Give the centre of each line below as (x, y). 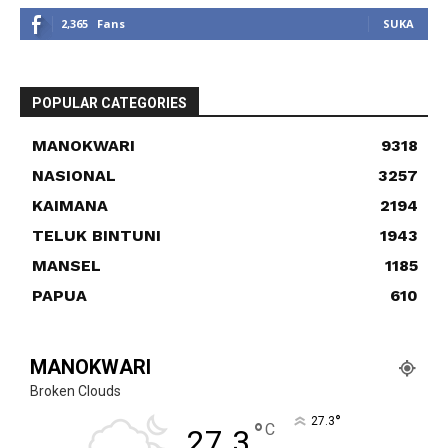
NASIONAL (74, 175)
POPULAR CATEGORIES (109, 103)
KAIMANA (70, 205)
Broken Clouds (75, 391)
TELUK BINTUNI (96, 235)
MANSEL (66, 265)
